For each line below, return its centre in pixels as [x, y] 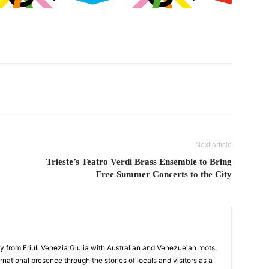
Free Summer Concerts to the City [164, 174]
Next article [213, 145]
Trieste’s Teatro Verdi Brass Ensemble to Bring [139, 162]
